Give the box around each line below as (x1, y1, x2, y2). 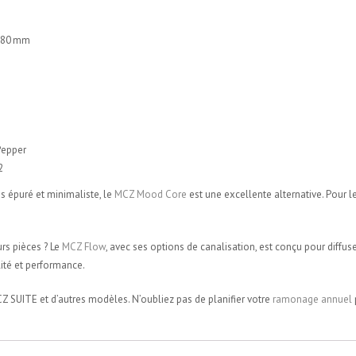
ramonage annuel (273, 292, 352, 307)
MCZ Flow (62, 240, 106, 254)
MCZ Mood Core (114, 188, 187, 202)
